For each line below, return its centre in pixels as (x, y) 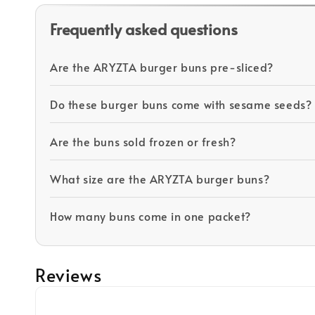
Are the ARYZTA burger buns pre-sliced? (162, 66)
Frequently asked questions (144, 28)
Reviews (69, 274)
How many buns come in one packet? (150, 216)
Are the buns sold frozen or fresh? (143, 141)
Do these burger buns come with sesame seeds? (181, 104)
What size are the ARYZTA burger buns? (160, 178)
